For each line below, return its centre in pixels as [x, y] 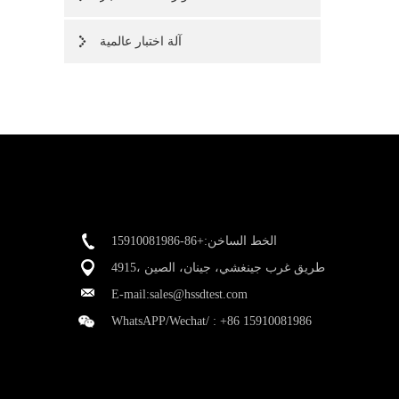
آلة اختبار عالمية [141, 41]
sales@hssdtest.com [199, 294]
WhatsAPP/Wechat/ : [166, 321]
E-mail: [130, 294]
